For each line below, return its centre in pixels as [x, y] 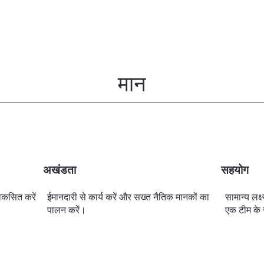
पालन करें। [67, 209]
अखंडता [60, 170]
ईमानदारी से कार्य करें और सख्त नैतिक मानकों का [128, 197]
